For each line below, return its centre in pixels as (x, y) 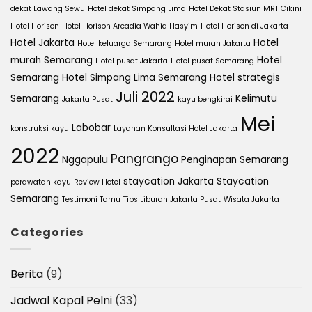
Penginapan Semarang (235, 159)
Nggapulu (85, 159)
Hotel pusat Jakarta (132, 61)
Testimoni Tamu (91, 199)
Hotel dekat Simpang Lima (137, 8)
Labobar (91, 127)
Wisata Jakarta (251, 199)
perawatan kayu (41, 182)
